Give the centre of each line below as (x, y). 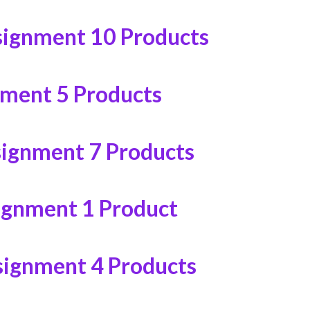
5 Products (109, 93)
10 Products (149, 37)
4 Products (143, 266)
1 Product (129, 208)
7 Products (141, 151)
